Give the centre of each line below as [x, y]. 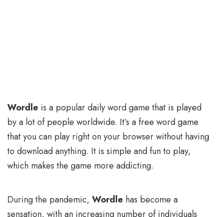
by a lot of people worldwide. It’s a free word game [103, 122]
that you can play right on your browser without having [108, 137]
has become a [150, 200]
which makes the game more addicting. [80, 166]
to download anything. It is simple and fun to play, [99, 151]
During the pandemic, [50, 200]
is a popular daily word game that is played [120, 108]
